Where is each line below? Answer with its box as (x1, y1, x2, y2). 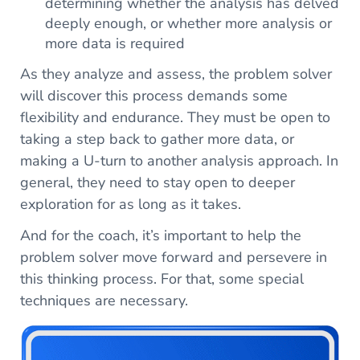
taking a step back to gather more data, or (19, 129, 294, 149)
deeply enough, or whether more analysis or (45, 14, 333, 34)
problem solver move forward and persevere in (19, 247, 327, 268)
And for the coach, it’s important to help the (19, 226, 301, 246)
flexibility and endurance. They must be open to (19, 108, 330, 128)
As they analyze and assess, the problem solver (19, 64, 332, 84)
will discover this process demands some (19, 86, 288, 106)
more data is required (45, 34, 186, 54)
